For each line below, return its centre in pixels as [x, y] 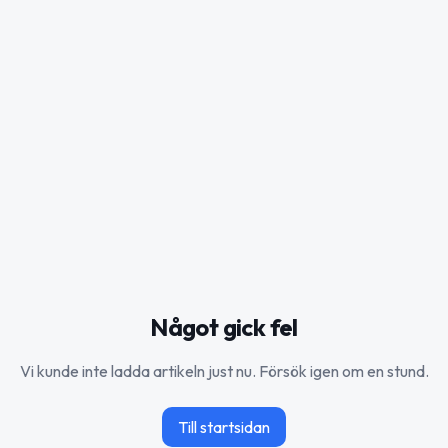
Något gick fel [224, 326]
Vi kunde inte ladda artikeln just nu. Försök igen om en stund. [224, 370]
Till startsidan [224, 426]
